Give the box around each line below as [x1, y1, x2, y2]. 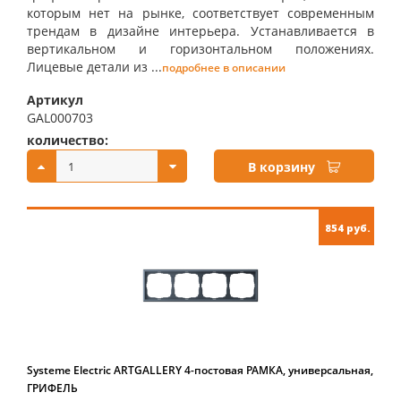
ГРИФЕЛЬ [27, 380, 78, 396]
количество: [27, 132, 108, 149]
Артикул [27, 91, 83, 108]
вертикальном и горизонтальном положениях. [27, 40, 374, 57]
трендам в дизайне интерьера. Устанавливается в [27, 22, 374, 39]
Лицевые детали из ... [27, 58, 162, 75]
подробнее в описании [162, 60, 286, 75]
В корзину [248, 158, 315, 175]
